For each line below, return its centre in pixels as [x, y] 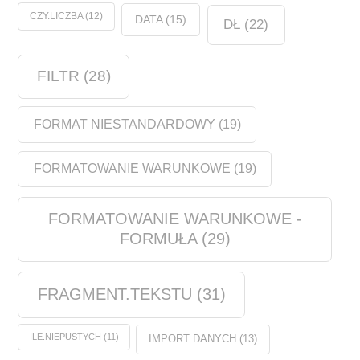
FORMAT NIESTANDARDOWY [124, 124]
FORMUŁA [158, 238]
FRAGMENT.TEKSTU [115, 295]
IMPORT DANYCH [192, 338]
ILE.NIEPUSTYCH [65, 337]
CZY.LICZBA [57, 16]
